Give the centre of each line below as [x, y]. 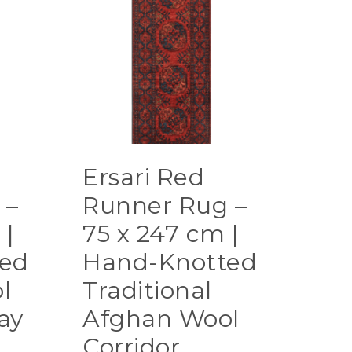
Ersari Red [144, 178]
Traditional [147, 291]
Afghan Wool [161, 319]
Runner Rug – [165, 206]
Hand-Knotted [170, 262]
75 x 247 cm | [161, 234]
